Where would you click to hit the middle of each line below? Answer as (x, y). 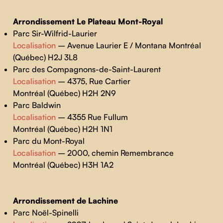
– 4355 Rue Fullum (92, 117)
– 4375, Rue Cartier (93, 81)
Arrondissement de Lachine (65, 201)
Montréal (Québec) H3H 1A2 (63, 165)
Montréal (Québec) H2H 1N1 (63, 129)
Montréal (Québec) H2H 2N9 (64, 93)
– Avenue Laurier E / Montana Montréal (128, 45)
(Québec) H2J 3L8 (45, 57)
